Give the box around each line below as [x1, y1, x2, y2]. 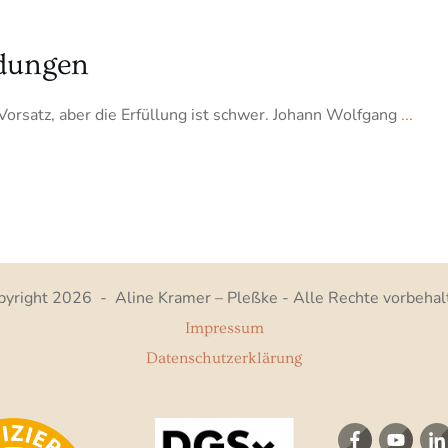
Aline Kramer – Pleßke [115, 287, 278, 309]
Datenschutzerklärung [146, 349, 302, 367]
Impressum [184, 319, 264, 337]
